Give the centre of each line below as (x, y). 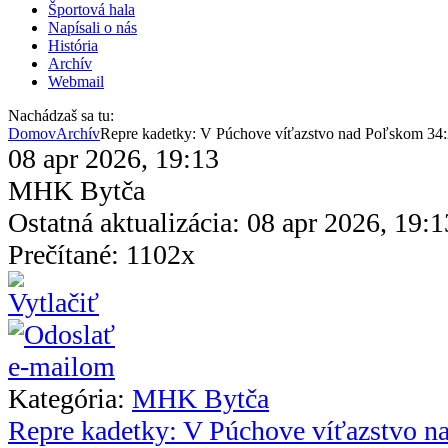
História (73, 45)
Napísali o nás (92, 27)
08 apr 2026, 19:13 (113, 158)
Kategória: (70, 398)
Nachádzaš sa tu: (61, 115)
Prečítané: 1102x (101, 254)
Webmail (76, 81)
